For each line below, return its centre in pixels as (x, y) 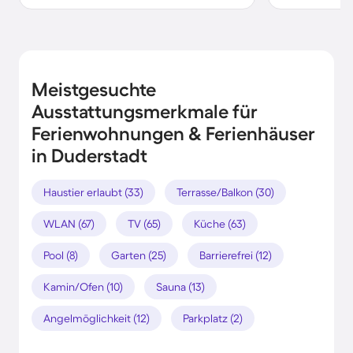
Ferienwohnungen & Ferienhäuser (173, 133)
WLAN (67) (69, 223)
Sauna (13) (180, 286)
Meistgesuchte (94, 89)
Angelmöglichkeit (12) (97, 318)
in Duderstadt (89, 155)
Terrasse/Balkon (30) (225, 192)
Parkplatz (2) (213, 318)
